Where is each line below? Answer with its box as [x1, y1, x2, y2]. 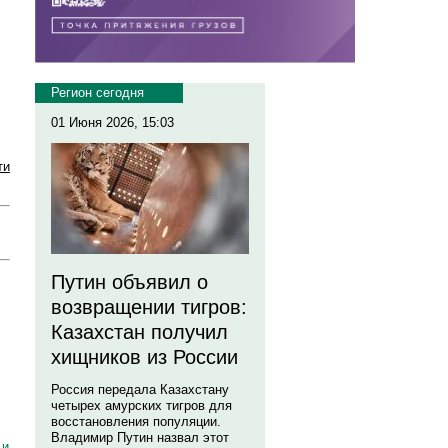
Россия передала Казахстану [51, 382, 229, 397]
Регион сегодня [51, 85, 144, 100]
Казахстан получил [51, 321, 228, 343]
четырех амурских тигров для [51, 398, 232, 413]
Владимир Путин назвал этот [51, 430, 229, 445]
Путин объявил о [51, 271, 208, 293]
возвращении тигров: [51, 296, 247, 318]
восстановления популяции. [51, 414, 221, 429]
